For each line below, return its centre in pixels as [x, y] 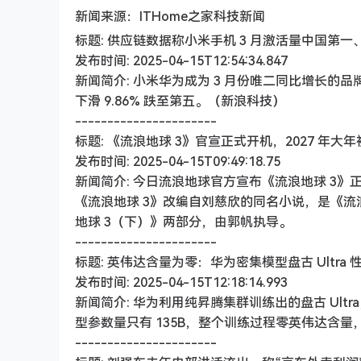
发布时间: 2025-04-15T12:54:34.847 [181, 60]
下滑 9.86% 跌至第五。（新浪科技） [180, 101]
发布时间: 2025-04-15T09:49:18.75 [178, 161]
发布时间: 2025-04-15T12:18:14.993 [181, 282]
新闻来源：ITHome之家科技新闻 [170, 16]
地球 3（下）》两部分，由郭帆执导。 [183, 222]
